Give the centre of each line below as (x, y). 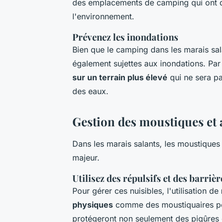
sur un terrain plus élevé (120, 78)
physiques (93, 205)
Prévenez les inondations (125, 37)
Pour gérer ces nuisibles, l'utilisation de (147, 191)
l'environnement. (103, 17)
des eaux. (90, 91)
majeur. (86, 158)
